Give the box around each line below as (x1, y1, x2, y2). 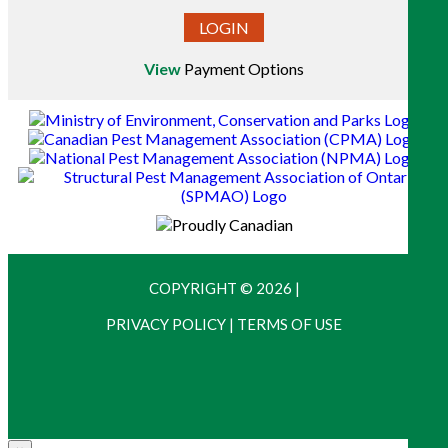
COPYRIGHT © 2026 (148, 279, 295, 298)
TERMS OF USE (237, 315, 342, 334)
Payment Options (184, 59, 304, 79)
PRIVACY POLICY (106, 315, 226, 334)
